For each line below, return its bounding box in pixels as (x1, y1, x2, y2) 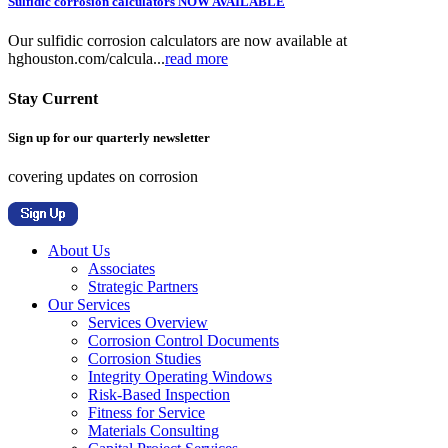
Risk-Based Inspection (88, 386, 230, 403)
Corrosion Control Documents (88, 332, 279, 349)
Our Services (48, 296, 130, 313)
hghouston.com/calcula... (8, 50, 165, 68)
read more (165, 50, 228, 68)
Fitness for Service (88, 404, 205, 421)
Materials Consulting (88, 422, 219, 439)
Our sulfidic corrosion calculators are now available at (8, 32, 347, 50)
